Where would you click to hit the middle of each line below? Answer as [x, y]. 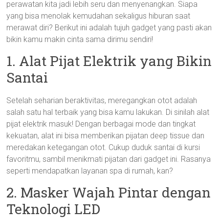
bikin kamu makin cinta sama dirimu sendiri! [80, 39]
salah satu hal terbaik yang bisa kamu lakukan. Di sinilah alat [108, 112]
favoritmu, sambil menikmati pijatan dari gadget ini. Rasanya [109, 159]
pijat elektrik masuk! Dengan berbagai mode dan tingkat [101, 124]
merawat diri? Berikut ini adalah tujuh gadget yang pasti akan [109, 28]
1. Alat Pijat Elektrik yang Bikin [109, 61]
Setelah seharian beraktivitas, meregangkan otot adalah [102, 100]
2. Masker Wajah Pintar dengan [109, 192]
